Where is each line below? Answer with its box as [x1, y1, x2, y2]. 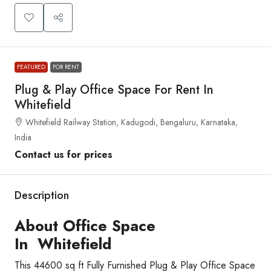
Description [15, 187, 69, 203]
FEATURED [17, 62, 45, 71]
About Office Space [15, 214, 155, 237]
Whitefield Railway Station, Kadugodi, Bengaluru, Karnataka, [25, 116, 238, 128]
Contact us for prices [15, 147, 113, 162]
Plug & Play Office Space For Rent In [15, 80, 214, 99]
